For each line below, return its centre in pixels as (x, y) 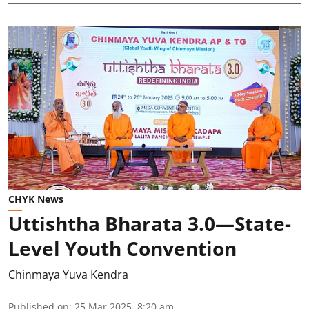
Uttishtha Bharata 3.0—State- (150, 224)
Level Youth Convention (122, 249)
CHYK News (36, 199)
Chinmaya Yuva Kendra (68, 275)
